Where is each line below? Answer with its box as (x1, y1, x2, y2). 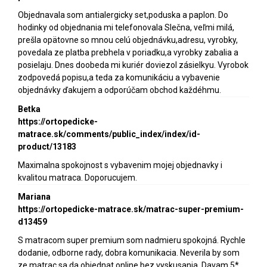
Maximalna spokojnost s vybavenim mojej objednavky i (18, 160, 222, 170)
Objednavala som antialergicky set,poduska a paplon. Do (18, 10, 228, 20)
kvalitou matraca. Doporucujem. (18, 173, 137, 183)
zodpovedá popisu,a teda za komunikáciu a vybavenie (18, 73, 220, 83)
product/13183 (18, 142, 76, 152)
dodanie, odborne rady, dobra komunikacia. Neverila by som (18, 248, 240, 258)
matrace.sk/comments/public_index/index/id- (18, 129, 200, 139)
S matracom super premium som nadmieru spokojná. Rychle (18, 235, 246, 246)
